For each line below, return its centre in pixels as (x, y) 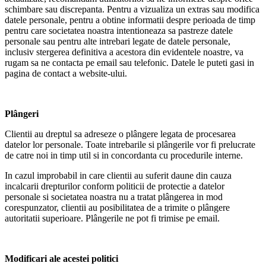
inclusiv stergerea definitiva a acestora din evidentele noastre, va (124, 52)
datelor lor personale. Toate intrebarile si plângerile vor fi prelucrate (130, 144)
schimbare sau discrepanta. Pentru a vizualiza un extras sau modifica (132, 9)
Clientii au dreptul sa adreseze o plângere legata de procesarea (120, 134)
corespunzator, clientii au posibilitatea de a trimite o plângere (117, 207)
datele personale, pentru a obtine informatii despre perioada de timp (130, 20)
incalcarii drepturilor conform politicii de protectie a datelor (115, 186)
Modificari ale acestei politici (61, 258)
